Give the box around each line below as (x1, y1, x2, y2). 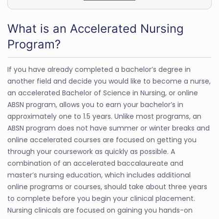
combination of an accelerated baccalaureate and (7, 158, 183, 168)
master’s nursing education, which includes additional (7, 170, 191, 180)
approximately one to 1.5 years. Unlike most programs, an (7, 111, 201, 121)
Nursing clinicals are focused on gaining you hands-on (7, 205, 193, 215)
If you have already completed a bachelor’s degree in (7, 65, 191, 74)
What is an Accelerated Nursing (7, 22, 184, 36)
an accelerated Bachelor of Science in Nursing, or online (7, 88, 198, 98)
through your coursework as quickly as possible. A (7, 147, 175, 156)
